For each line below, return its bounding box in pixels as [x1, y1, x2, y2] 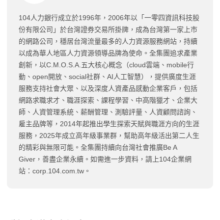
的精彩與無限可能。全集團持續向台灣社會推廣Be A [19, 143, 177, 151]
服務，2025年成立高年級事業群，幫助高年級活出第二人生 [19, 131, 199, 139]
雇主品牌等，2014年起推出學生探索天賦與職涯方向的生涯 [19, 119, 199, 128]
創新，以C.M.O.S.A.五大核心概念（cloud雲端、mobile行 [19, 60, 194, 69]
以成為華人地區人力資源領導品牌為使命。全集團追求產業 [19, 49, 197, 57]
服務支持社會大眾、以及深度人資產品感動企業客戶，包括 [19, 84, 197, 92]
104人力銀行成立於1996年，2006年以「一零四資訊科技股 [19, 13, 199, 22]
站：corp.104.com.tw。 [19, 166, 91, 175]
